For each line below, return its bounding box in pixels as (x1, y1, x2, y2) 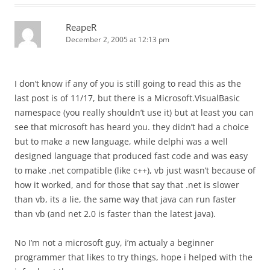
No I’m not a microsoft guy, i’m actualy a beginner (14, 237, 214, 248)
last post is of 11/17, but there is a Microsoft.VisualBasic (14, 92, 240, 104)
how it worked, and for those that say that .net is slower (14, 179, 239, 190)
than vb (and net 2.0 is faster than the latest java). (14, 208, 216, 219)
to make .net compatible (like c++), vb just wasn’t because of (14, 165, 256, 176)
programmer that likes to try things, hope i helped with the (14, 251, 253, 263)
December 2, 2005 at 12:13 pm (66, 34, 169, 45)
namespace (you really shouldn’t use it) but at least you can (14, 107, 254, 118)
